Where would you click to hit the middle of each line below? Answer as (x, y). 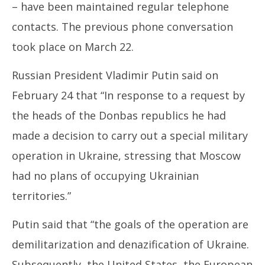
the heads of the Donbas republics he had (119, 115)
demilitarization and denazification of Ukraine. (130, 244)
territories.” (41, 196)
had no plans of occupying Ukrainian (105, 176)
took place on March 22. (73, 47)
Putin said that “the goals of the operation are (130, 224)
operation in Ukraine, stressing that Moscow (126, 156)
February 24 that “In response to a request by (128, 95)
